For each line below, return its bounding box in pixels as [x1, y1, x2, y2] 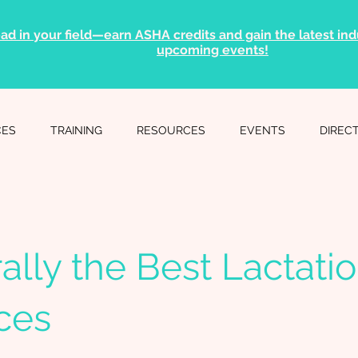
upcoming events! [157, 42, 268, 58]
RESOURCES [136, 124, 205, 137]
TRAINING [50, 124, 102, 137]
